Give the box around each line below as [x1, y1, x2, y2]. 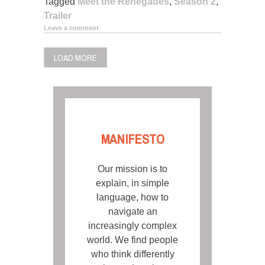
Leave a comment [44, 24, 99, 31]
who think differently [91, 248, 174, 259]
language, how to [96, 192, 169, 202]
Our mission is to [98, 163, 167, 174]
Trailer [44, 10, 72, 21]
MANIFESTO [101, 127, 164, 151]
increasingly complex [88, 220, 177, 231]
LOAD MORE [54, 50, 97, 67]
